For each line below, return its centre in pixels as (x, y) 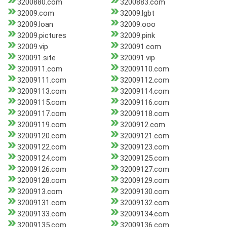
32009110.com (144, 69)
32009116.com (144, 103)
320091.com (140, 47)
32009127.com (144, 169)
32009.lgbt (137, 13)
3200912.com (142, 125)
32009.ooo (138, 25)
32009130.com (144, 192)
